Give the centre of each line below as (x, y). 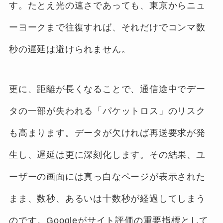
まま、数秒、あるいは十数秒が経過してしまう (107, 199)
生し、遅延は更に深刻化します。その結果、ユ (107, 155)
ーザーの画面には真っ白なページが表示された (107, 177)
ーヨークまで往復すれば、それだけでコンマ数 (107, 28)
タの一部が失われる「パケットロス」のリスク (107, 111)
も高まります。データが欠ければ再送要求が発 (107, 133)
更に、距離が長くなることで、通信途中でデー (107, 89)
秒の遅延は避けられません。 (70, 50)
